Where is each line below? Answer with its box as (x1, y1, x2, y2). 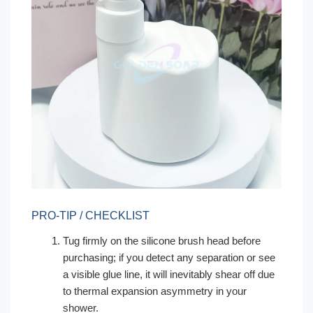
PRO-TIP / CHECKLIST (31, 210, 150, 221)
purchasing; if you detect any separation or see (63, 252, 275, 263)
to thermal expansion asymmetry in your (63, 285, 247, 297)
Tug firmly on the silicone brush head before (63, 235, 261, 247)
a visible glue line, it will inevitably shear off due (63, 268, 275, 280)
